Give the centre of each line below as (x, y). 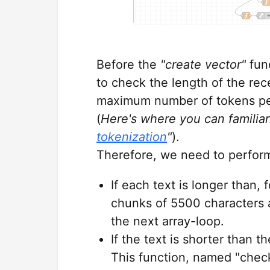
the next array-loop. (168, 221)
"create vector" (203, 64)
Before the (128, 64)
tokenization (132, 137)
